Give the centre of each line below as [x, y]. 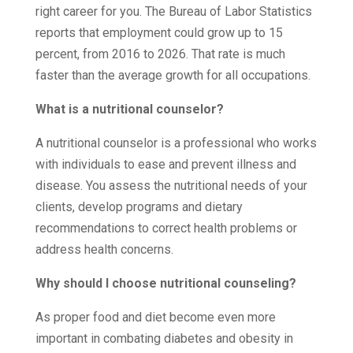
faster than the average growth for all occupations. [173, 75]
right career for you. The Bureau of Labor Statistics [173, 11]
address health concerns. [104, 249]
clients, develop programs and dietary [139, 206]
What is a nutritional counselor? [129, 109]
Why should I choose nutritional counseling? [165, 283]
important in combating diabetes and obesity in [164, 338]
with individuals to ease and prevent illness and [165, 164]
